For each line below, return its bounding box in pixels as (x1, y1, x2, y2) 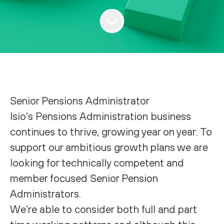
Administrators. (10, 187, 81, 199)
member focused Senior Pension (10, 172, 158, 184)
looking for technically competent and (10, 156, 184, 168)
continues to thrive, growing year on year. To (10, 125, 212, 137)
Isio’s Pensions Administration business (10, 110, 191, 122)
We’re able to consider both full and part (10, 203, 197, 215)
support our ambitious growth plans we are (10, 141, 208, 153)
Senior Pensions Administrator (10, 94, 149, 106)
